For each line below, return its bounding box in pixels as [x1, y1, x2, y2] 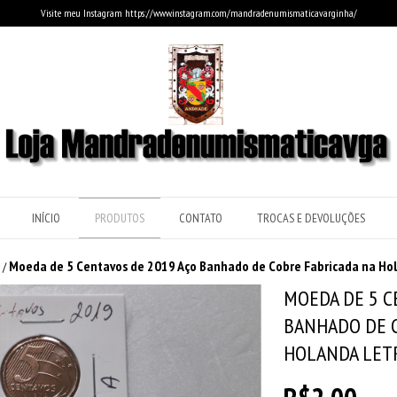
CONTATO [179, 210, 222, 227]
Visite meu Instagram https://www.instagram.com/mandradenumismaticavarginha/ [40, 6, 357, 19]
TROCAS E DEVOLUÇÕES [257, 210, 365, 227]
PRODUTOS [95, 210, 144, 227]
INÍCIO [32, 210, 60, 227]
